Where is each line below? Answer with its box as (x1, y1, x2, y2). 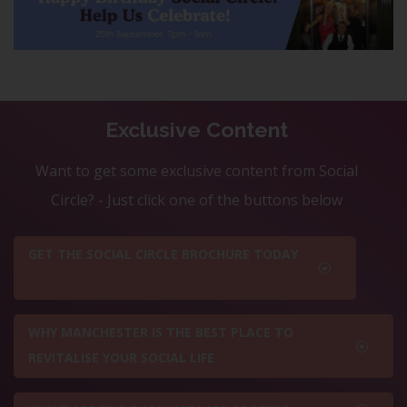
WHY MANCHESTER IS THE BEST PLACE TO (28, 323, 293, 342)
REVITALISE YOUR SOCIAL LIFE (28, 349, 214, 367)
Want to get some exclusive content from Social (35, 161, 358, 182)
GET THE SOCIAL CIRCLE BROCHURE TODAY (28, 245, 298, 263)
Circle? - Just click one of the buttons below (50, 190, 342, 211)
